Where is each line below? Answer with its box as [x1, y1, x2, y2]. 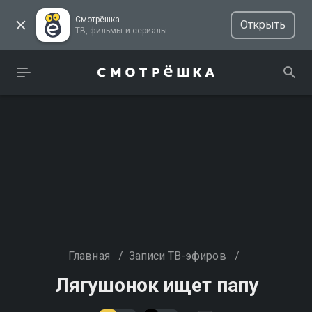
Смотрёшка [75, 15, 120, 24]
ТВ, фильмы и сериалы [132, 26, 167, 36]
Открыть [240, 18, 286, 31]
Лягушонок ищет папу [54, 274, 259, 297]
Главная [68, 249, 110, 263]
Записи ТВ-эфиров [128, 249, 226, 263]
